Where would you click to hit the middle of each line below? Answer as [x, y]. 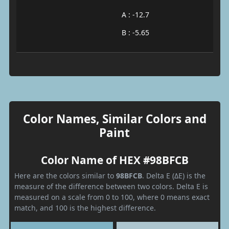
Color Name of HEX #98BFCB [114, 160]
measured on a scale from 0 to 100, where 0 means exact [112, 197]
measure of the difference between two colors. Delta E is [111, 186]
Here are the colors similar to [65, 175]
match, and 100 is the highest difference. [85, 208]
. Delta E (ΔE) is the [174, 175]
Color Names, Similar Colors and [114, 119]
